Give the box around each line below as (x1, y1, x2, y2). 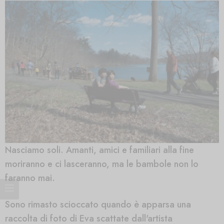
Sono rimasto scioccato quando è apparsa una (5, 197, 191, 211)
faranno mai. (5, 171, 55, 185)
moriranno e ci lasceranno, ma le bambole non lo (5, 157, 198, 171)
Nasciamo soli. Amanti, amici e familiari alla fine (5, 143, 194, 157)
